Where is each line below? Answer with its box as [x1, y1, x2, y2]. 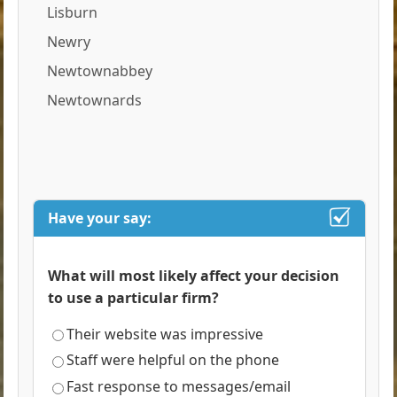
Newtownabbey [47, 60, 153, 81]
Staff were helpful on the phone [66, 350, 280, 370]
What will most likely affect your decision [48, 265, 340, 285]
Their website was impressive [66, 323, 264, 344]
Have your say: [48, 207, 152, 228]
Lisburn [47, 2, 98, 22]
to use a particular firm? [48, 287, 220, 307]
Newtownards [47, 90, 143, 110]
